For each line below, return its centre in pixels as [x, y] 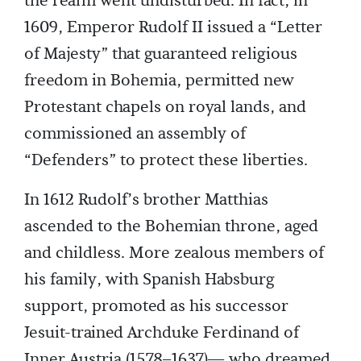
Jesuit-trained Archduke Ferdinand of [162, 333]
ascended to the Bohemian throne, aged [171, 227]
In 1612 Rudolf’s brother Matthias [146, 200]
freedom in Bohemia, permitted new [159, 81]
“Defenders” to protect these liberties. [166, 161]
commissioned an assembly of [135, 134]
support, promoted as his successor [156, 307]
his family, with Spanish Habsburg [149, 280]
